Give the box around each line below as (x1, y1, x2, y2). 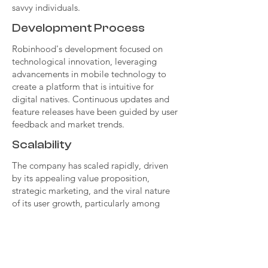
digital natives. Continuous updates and (12, 93, 169, 105)
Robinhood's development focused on (12, 43, 163, 54)
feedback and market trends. (12, 118, 124, 130)
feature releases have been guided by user (12, 106, 178, 117)
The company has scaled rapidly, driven (12, 160, 168, 171)
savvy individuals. (12, 2, 80, 13)
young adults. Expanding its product (12, 210, 155, 221)
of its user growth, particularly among (12, 197, 160, 209)
